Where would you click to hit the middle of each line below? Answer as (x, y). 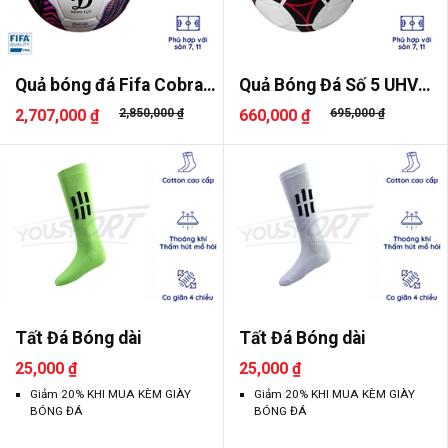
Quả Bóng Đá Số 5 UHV (328, 84)
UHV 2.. (44, 105)
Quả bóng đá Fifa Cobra (109, 84)
